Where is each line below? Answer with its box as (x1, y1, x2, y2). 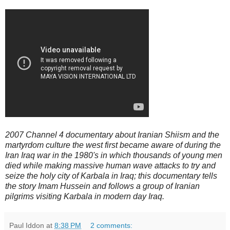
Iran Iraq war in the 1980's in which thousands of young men (5, 150, 222, 160)
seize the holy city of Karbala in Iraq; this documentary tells (5, 171, 217, 180)
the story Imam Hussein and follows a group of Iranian (5, 181, 200, 190)
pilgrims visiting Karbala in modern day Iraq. (5, 191, 164, 201)
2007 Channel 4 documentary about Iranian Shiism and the (5, 130, 219, 139)
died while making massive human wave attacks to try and (5, 161, 216, 170)
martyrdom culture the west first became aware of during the (5, 140, 221, 149)
